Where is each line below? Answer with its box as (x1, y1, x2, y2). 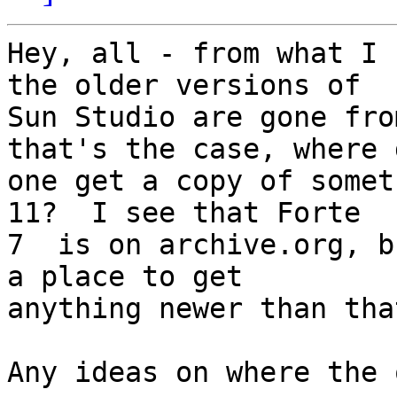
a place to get (7, 261, 260, 293)
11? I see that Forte (7, 197, 378, 230)
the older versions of (7, 69, 378, 102)
